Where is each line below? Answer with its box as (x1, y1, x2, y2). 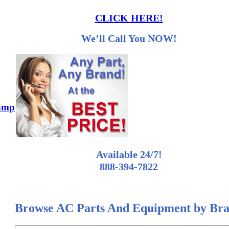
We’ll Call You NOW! (81, 33, 177, 44)
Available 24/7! (96, 149, 162, 161)
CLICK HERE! (95, 12, 163, 24)
